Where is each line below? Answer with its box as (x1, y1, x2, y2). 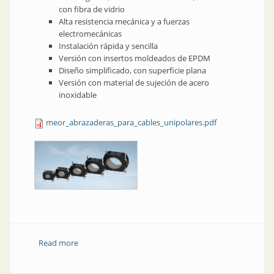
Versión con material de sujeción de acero (59, 77, 209, 88)
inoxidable (59, 89, 97, 100)
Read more (38, 237, 78, 248)
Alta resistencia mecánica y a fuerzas (59, 16, 190, 27)
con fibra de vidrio (59, 4, 125, 15)
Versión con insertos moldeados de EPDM (59, 53, 210, 64)
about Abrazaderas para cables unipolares (78, 237, 231, 248)
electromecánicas (59, 28, 122, 39)
